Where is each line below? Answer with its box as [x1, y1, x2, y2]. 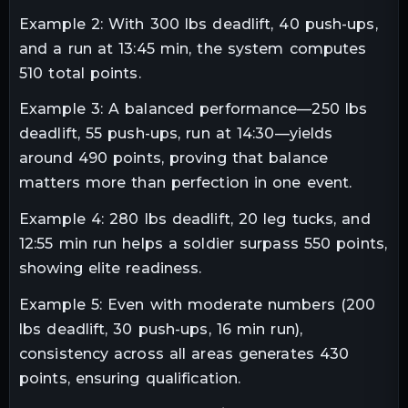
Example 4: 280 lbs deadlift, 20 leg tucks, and [19, 210, 371, 229]
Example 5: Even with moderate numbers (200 [19, 295, 376, 313]
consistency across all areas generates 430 [19, 344, 350, 362]
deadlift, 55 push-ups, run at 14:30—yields [19, 125, 333, 143]
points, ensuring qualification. [19, 369, 241, 387]
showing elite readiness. [19, 260, 202, 278]
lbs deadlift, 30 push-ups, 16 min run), [19, 320, 302, 338]
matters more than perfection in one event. [19, 174, 352, 192]
